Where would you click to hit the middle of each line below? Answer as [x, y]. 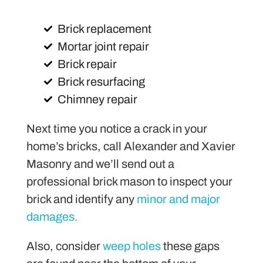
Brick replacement [104, 29]
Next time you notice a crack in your [117, 129]
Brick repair [87, 64]
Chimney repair [97, 100]
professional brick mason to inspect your [129, 182]
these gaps [190, 246]
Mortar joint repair [103, 47]
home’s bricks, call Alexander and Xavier [131, 146]
